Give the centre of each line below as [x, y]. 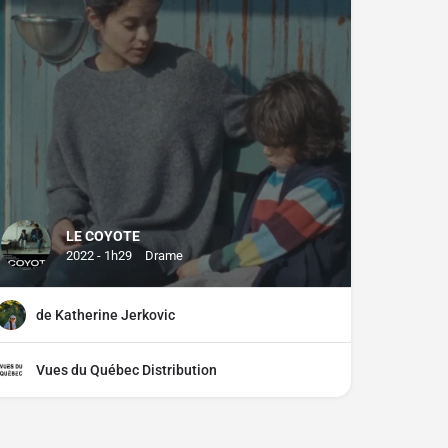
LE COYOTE [103, 236]
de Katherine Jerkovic [105, 315]
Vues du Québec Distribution [126, 370]
